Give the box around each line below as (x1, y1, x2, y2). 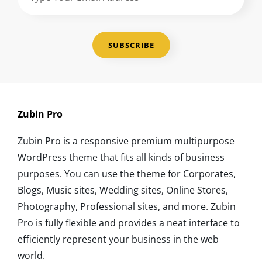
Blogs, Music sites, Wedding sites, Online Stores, (18, 184, 228, 197)
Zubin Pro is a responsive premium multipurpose (18, 135, 235, 148)
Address (17, 29, 53, 43)
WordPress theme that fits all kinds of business (18, 151, 225, 164)
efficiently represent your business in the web (18, 233, 219, 246)
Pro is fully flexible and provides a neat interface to (18, 216, 240, 230)
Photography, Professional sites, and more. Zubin (18, 200, 236, 213)
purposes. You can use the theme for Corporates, (18, 167, 236, 181)
